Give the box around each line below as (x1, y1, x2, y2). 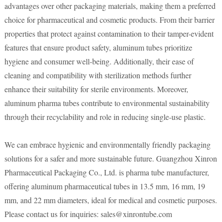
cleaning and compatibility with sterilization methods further (4, 70, 191, 80)
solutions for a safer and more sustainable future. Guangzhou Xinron (4, 153, 217, 164)
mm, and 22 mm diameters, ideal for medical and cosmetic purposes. (4, 195, 217, 205)
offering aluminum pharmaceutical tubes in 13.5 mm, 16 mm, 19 (4, 181, 205, 191)
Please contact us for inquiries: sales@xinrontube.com (4, 209, 172, 219)
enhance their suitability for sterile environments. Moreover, (4, 84, 188, 94)
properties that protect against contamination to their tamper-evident (4, 28, 214, 39)
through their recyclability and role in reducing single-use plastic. (4, 111, 206, 122)
